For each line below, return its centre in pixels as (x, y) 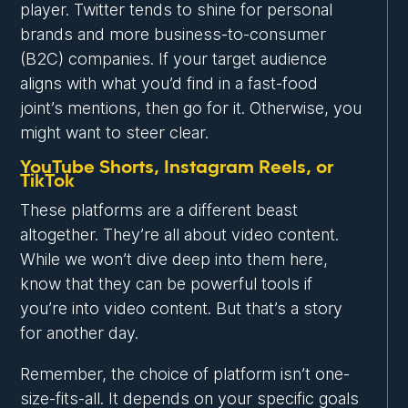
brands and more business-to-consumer (173, 35)
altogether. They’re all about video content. (180, 235)
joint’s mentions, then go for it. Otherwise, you (191, 108)
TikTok (48, 182)
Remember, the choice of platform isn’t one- (185, 374)
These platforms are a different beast (159, 210)
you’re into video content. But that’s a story (182, 309)
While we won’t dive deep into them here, (174, 260)
